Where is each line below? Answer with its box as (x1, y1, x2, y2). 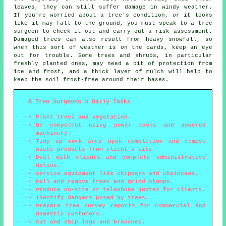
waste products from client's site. (36, 146, 156, 152)
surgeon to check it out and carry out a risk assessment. (14, 28, 212, 34)
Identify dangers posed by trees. (36, 194, 149, 201)
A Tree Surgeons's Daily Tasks (28, 98, 131, 105)
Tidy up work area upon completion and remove (36, 138, 206, 144)
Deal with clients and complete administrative (36, 154, 206, 160)
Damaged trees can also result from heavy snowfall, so (14, 36, 212, 42)
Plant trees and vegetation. (36, 114, 132, 120)
